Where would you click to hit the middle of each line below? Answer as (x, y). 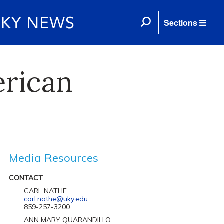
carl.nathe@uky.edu (56, 199)
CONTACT (26, 178)
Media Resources (53, 158)
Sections (181, 23)
